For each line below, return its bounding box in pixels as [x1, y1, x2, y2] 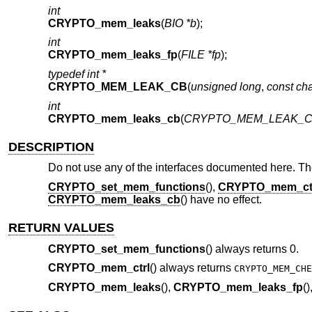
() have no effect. [180, 193, 262, 205]
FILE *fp [180, 49, 221, 61]
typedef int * [47, 68, 106, 81]
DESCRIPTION [8, 139, 95, 154]
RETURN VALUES [8, 221, 115, 235]
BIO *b [164, 17, 196, 29]
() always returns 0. [205, 242, 299, 255]
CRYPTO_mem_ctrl [47, 262, 150, 274]
